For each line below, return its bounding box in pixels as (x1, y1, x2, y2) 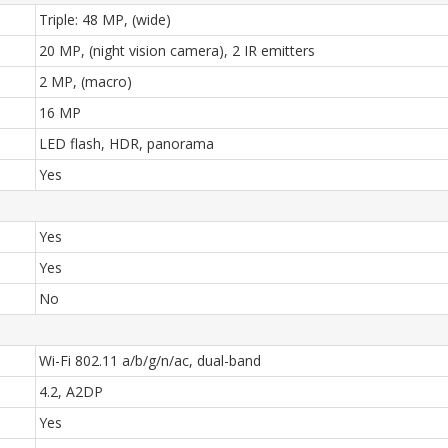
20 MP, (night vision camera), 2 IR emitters (39, 41, 315, 60)
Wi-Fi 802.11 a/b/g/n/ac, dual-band (39, 351, 261, 370)
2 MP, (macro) (39, 72, 132, 91)
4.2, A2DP (39, 382, 103, 401)
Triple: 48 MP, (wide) (39, 10, 171, 29)
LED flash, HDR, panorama (39, 134, 214, 153)
